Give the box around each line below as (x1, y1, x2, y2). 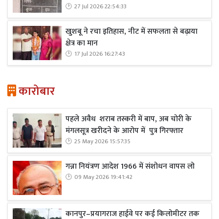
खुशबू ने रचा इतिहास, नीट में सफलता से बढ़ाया (66, 25, 197, 38)
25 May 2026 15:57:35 (74, 136, 131, 147)
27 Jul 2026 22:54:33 (74, 1, 127, 12)
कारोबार (16, 82, 55, 101)
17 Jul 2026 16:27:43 (74, 49, 125, 59)
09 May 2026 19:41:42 (74, 172, 132, 182)
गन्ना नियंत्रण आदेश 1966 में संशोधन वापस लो (66, 160, 195, 173)
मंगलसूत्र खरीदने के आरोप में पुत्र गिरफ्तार (66, 124, 183, 137)
